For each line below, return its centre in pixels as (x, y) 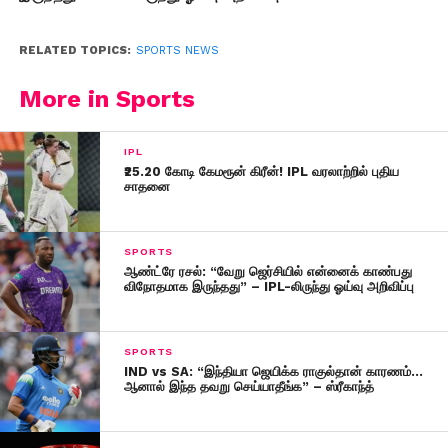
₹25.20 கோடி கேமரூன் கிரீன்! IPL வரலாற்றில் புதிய (262, 171)
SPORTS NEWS (177, 50)
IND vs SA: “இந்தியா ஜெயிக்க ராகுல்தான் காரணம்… (274, 371)
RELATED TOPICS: (74, 50)
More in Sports (106, 98)
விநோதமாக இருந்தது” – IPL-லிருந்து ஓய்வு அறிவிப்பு (269, 286)
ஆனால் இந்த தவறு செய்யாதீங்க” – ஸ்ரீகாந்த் (249, 386)
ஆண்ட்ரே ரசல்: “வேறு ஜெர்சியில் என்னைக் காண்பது (268, 271)
